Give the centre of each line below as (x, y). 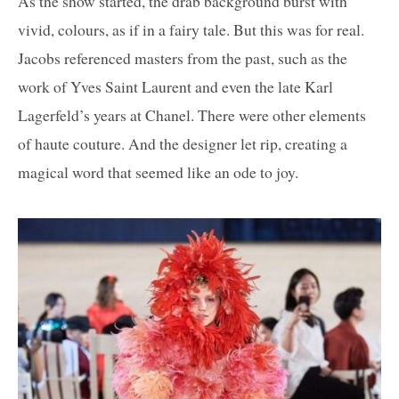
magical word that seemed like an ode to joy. (158, 172)
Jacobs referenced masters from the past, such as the (183, 58)
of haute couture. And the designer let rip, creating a (183, 144)
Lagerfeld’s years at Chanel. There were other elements (192, 115)
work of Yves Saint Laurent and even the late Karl (175, 87)
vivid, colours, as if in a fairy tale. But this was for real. (191, 30)
